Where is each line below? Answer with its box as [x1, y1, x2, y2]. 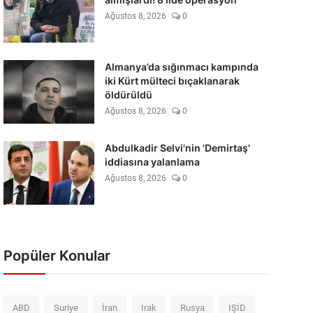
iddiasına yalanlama [104, 156, 200, 168]
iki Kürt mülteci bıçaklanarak [104, 75, 240, 87]
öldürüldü [104, 89, 152, 101]
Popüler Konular [3, 247, 110, 264]
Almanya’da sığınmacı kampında [104, 61, 259, 73]
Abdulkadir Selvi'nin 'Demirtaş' [104, 142, 250, 154]
